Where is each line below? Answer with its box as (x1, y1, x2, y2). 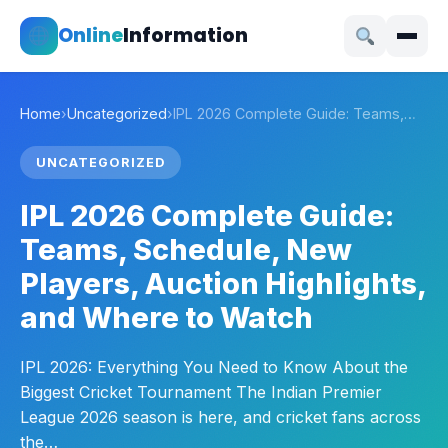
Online (58, 22, 123, 49)
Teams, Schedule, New (20, 232, 352, 267)
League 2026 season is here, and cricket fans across (20, 407, 421, 427)
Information (123, 22, 248, 49)
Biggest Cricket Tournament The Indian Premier (20, 382, 382, 402)
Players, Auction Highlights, (20, 266, 426, 301)
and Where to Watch (20, 300, 313, 335)
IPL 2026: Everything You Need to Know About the (20, 357, 408, 377)
